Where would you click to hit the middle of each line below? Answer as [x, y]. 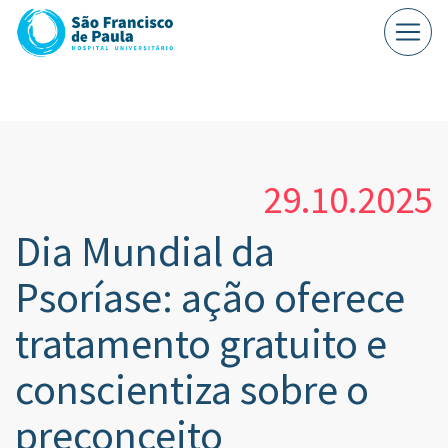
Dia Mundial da [145, 251]
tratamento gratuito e [201, 343]
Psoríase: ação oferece [210, 297]
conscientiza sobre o [192, 389]
